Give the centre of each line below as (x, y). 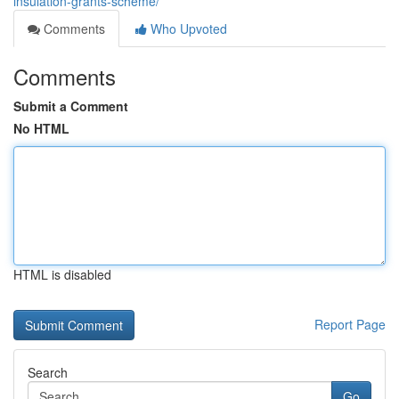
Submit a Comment (71, 106)
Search (48, 372)
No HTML (41, 128)
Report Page (350, 324)
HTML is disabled (62, 274)
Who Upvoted (187, 28)
